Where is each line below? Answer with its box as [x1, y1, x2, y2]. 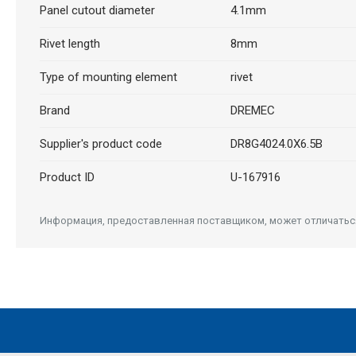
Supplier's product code [39, 137, 162, 151]
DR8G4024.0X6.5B [230, 137, 323, 151]
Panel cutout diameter [39, 3, 155, 17]
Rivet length [39, 37, 100, 51]
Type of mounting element [39, 70, 177, 84]
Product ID [39, 170, 95, 184]
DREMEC [230, 103, 275, 118]
